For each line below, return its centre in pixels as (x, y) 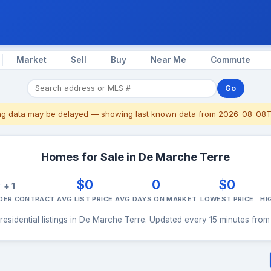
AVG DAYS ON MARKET (156, 199)
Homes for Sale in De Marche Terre (135, 156)
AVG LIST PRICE (85, 199)
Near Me (168, 60)
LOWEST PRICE (227, 199)
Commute (230, 60)
